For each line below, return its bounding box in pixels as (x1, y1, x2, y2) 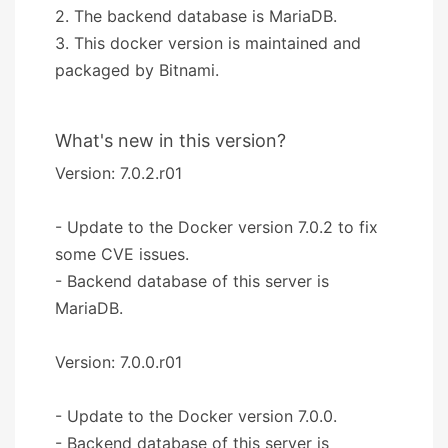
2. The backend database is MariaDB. (55, 5, 337, 26)
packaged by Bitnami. (55, 59, 219, 80)
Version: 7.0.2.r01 (55, 162, 182, 183)
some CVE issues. (55, 243, 189, 264)
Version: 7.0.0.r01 (55, 351, 182, 372)
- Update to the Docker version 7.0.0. (55, 405, 337, 426)
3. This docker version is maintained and (55, 32, 361, 53)
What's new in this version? (55, 129, 286, 151)
